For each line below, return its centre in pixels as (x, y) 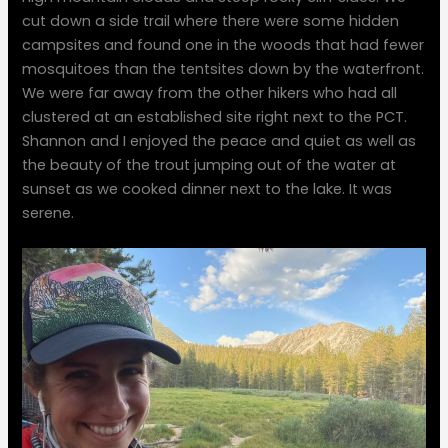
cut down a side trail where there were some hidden (211, 20)
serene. (48, 212)
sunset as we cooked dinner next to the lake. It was (207, 188)
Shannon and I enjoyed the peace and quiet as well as (219, 140)
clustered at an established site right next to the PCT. (215, 116)
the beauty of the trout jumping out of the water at (209, 164)
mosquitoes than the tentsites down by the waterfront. (223, 68)
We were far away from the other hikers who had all (210, 92)
